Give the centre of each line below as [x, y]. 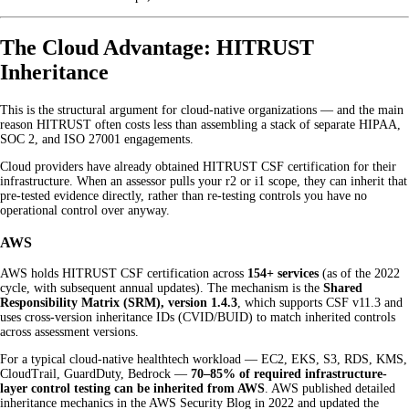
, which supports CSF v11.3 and [320, 303]
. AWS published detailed [330, 389]
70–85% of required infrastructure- [289, 374]
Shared [343, 288]
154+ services [283, 274]
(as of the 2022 [359, 274]
